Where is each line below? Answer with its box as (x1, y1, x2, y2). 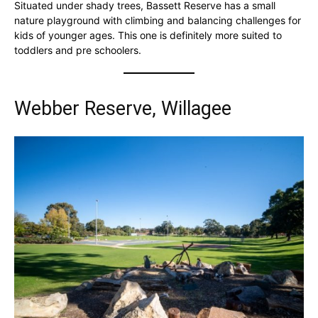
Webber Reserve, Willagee (14, 97, 231, 120)
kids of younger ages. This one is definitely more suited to (14, 28, 282, 41)
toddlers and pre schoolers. (14, 43, 141, 56)
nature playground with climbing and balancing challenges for (14, 13, 301, 26)
